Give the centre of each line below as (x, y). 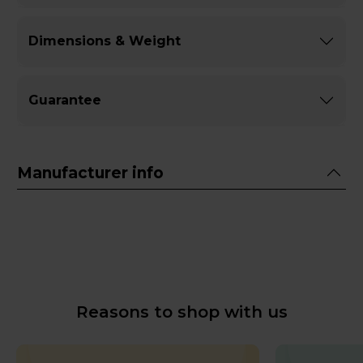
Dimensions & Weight (105, 41)
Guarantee (65, 100)
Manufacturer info (90, 173)
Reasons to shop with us (181, 312)
